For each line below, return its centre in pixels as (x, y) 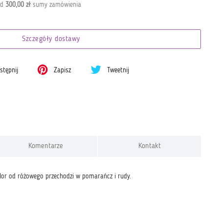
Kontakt (149, 146)
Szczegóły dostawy (51, 39)
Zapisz (62, 70)
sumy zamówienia (56, 5)
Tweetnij (117, 70)
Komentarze (46, 146)
